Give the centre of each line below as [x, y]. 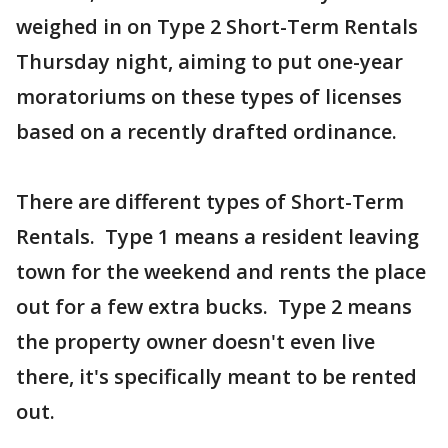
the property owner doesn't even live [195, 341]
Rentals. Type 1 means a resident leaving [217, 236]
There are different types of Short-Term [210, 201]
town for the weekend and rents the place [221, 271]
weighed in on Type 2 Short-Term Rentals [217, 26]
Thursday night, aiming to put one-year [209, 61]
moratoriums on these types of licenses [209, 96]
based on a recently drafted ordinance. [206, 131]
